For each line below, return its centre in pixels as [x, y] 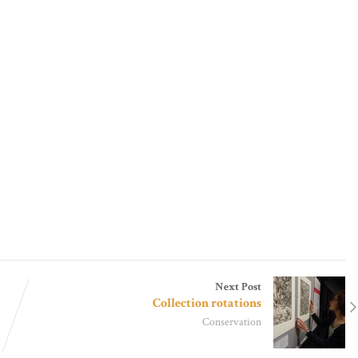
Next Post [239, 286]
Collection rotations [207, 303]
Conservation [232, 321]
